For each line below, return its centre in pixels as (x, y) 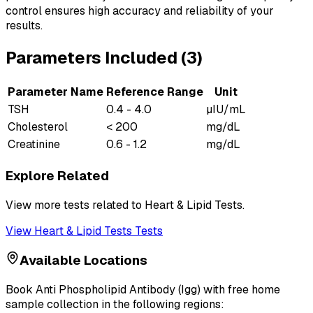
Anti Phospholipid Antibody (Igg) (118, 290)
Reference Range (155, 92)
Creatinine (34, 145)
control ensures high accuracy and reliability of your (140, 11)
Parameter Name (56, 92)
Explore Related (57, 175)
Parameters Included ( (96, 58)
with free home (240, 290)
